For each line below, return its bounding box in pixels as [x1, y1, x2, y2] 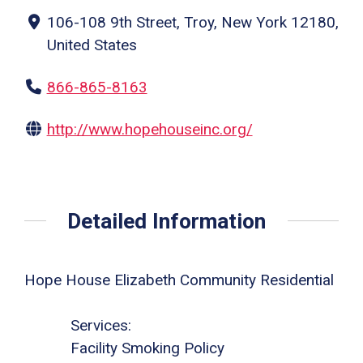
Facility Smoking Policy [70, 339, 224, 358]
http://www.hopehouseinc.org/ [46, 120, 253, 139]
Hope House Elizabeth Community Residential [24, 270, 334, 289]
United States [46, 36, 137, 55]
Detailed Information [67, 207, 267, 233]
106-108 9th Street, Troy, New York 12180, [46, 13, 339, 32]
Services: [70, 316, 131, 335]
